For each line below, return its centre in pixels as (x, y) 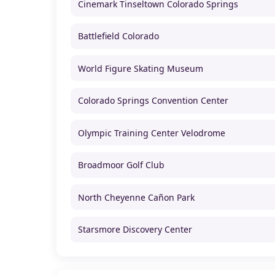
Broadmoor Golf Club (121, 165)
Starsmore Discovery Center (135, 230)
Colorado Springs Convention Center (153, 101)
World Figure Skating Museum (140, 68)
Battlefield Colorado (118, 36)
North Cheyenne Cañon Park (136, 197)
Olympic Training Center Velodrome (151, 133)
